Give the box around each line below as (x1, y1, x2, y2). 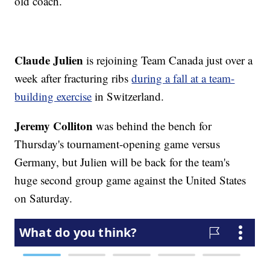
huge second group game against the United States (14, 172, 246, 188)
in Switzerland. (92, 89, 165, 104)
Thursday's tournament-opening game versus (14, 136, 221, 152)
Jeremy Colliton (14, 118, 93, 134)
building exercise (14, 89, 92, 104)
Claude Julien (14, 52, 84, 69)
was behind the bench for (93, 118, 212, 134)
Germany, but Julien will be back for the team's (14, 154, 230, 170)
